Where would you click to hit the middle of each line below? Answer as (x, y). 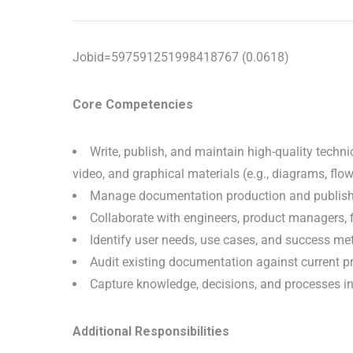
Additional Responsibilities (151, 331)
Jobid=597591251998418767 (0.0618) (181, 57)
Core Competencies (133, 104)
